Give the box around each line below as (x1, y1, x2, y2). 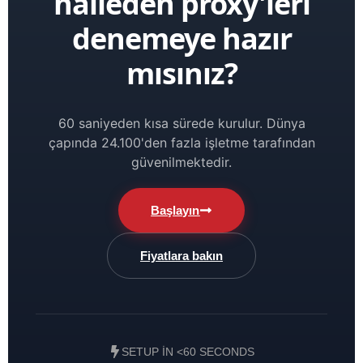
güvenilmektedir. (131, 153, 232, 170)
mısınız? (126, 53, 237, 93)
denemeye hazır (71, 18, 292, 58)
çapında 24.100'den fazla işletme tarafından (48, 134, 315, 151)
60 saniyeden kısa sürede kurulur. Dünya (58, 114, 305, 131)
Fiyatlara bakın (140, 249, 223, 263)
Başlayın (151, 203, 200, 217)
